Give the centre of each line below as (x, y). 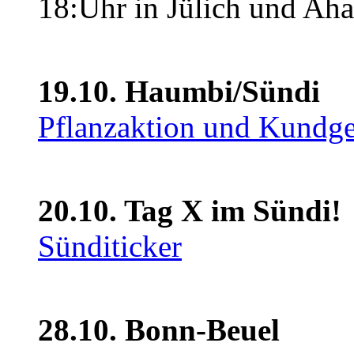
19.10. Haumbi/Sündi (179, 91)
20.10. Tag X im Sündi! (190, 210)
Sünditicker (110, 246)
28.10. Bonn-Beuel (159, 330)
